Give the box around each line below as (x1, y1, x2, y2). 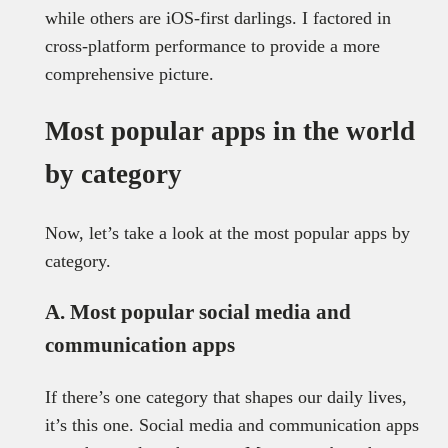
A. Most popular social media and (44, 299, 351, 324)
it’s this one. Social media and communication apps (44, 414, 419, 435)
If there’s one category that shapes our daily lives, (44, 386, 407, 407)
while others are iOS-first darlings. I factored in (44, 7, 391, 28)
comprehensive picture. (44, 63, 214, 84)
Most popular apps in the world (44, 116, 415, 147)
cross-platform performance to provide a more (44, 35, 380, 56)
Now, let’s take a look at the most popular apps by (44, 222, 410, 243)
